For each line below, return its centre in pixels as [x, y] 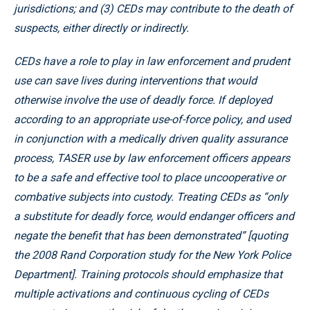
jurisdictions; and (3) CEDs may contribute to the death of [153, 9]
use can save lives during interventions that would [135, 81]
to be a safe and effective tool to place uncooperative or [149, 177]
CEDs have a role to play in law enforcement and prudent [152, 61]
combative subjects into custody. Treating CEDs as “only [151, 197]
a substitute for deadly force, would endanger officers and [154, 216]
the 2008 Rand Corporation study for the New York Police [152, 255]
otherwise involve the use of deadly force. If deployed [143, 100]
